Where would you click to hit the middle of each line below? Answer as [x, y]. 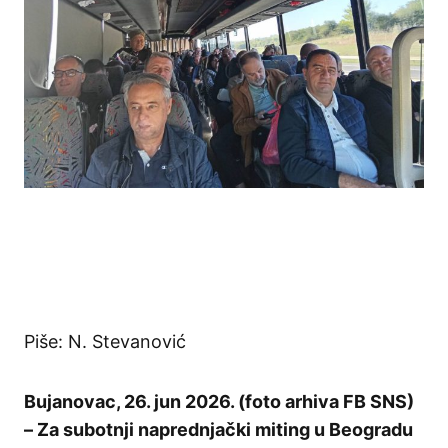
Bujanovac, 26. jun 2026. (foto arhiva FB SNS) [219, 402]
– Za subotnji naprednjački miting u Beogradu [218, 430]
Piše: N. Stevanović [105, 342]
